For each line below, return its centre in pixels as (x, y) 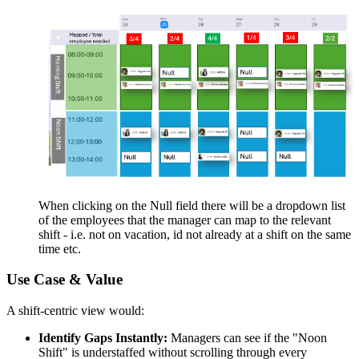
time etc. (60, 248)
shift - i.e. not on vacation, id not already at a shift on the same (195, 234)
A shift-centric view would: (75, 311)
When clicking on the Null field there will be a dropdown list (192, 205)
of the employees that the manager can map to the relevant (185, 220)
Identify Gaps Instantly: (103, 338)
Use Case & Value (65, 280)
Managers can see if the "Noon (247, 338)
